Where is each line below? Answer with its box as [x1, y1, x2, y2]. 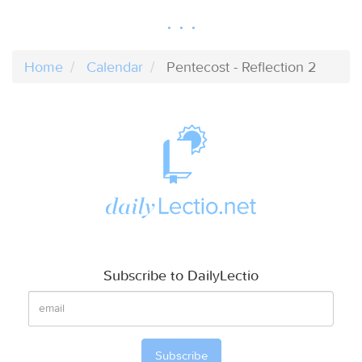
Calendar [86, 57, 143, 76]
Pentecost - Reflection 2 [166, 57, 317, 76]
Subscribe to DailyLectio [103, 265, 259, 284]
